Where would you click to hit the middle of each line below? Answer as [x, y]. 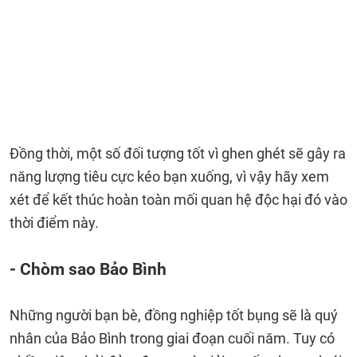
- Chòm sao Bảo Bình [88, 269]
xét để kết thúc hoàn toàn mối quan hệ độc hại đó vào [178, 200]
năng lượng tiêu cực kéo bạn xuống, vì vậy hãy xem [169, 177]
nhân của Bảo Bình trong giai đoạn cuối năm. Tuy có [172, 338]
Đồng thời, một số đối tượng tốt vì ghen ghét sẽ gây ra [178, 153]
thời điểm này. [54, 223]
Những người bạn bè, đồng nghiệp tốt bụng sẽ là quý [174, 315]
